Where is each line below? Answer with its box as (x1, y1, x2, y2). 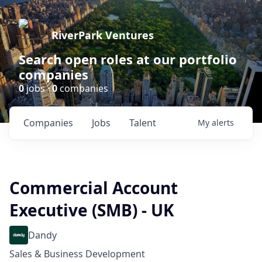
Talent (129, 116, 156, 129)
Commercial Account (9, 177, 178, 199)
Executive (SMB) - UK (9, 199, 174, 221)
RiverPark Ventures (51, 28, 154, 42)
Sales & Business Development (9, 247, 145, 260)
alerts (212, 117, 234, 128)
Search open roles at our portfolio (19, 50, 237, 68)
